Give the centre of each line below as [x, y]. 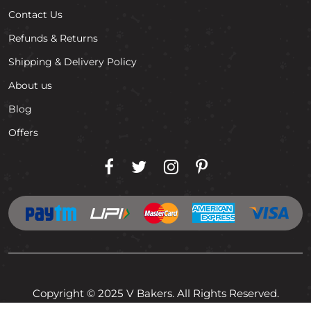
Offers [23, 132]
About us [30, 85]
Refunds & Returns [53, 38]
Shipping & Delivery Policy [73, 61]
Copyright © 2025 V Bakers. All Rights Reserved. [155, 293]
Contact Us [35, 14]
